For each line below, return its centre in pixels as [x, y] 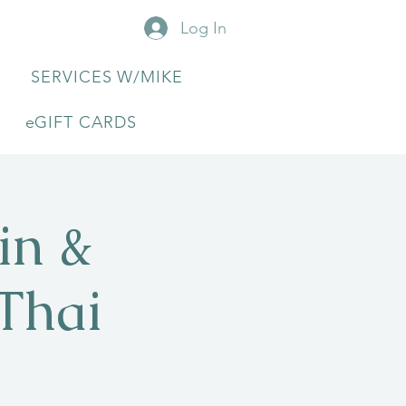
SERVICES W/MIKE [107, 77]
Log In [204, 28]
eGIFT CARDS [81, 122]
